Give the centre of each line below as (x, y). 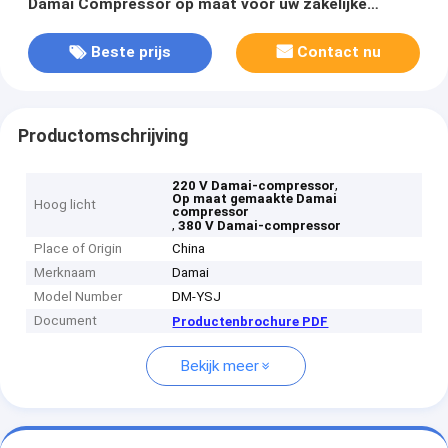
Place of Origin (78, 249)
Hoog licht (65, 205)
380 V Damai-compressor (260, 226)
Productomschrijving (102, 135)
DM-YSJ (197, 297)
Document (66, 321)
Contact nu (339, 52)
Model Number (78, 297)
